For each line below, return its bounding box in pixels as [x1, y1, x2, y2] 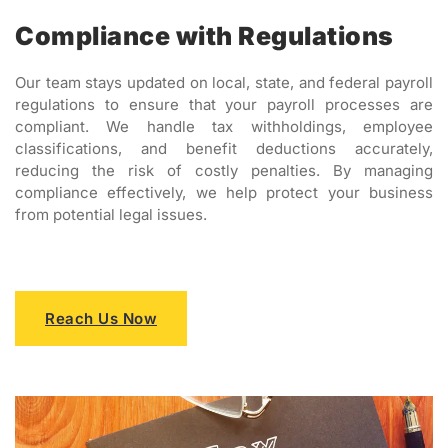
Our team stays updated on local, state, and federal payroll [15, 73, 433, 93]
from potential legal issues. [15, 205, 207, 225]
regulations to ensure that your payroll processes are [15, 95, 433, 115]
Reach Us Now [45, 308, 157, 328]
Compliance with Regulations [15, 21, 394, 52]
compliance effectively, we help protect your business [15, 183, 433, 203]
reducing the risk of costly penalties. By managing [15, 161, 433, 181]
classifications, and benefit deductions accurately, [15, 139, 433, 159]
